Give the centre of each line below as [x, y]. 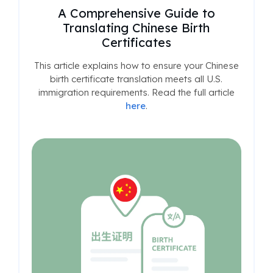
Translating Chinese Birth [136, 27]
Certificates [136, 42]
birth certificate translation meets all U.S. [136, 79]
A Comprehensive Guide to [136, 13]
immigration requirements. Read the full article [136, 92]
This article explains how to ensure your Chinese [136, 65]
